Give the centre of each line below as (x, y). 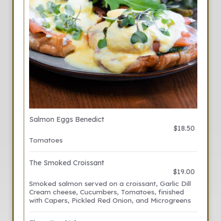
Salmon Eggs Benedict (67, 119)
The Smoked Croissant (67, 163)
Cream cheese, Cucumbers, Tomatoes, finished (107, 192)
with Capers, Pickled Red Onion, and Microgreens (110, 200)
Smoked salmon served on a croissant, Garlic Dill (110, 183)
